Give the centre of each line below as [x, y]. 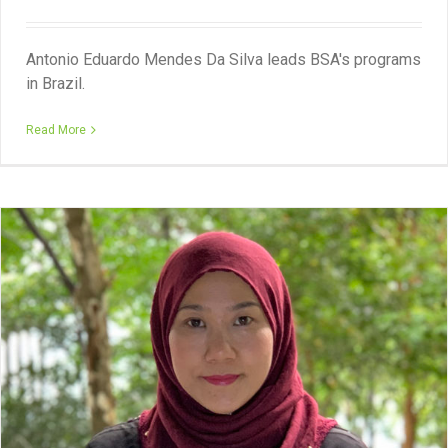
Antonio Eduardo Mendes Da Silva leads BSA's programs [223, 59]
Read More [56, 130]
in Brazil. [55, 83]
